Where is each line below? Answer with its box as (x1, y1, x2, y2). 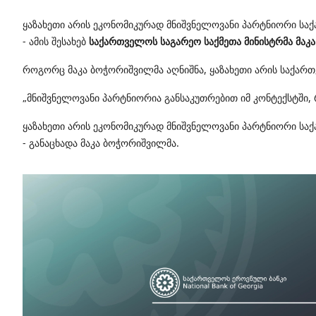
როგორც (23, 62, 65, 76)
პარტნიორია (102, 90, 162, 104)
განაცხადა (29, 135, 78, 150)
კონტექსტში (253, 90, 308, 104)
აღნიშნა (166, 62, 204, 76)
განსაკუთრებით (164, 90, 238, 104)
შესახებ (51, 34, 86, 48)
